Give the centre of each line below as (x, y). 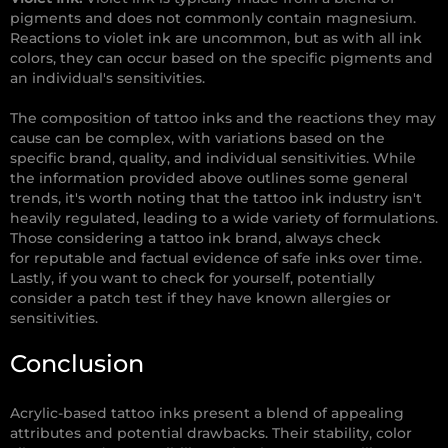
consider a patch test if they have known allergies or (200, 298)
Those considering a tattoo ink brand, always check (195, 238)
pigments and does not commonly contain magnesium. (213, 18)
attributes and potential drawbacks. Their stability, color (211, 433)
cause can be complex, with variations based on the (197, 138)
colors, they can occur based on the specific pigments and (221, 58)
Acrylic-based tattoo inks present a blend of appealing (207, 413)
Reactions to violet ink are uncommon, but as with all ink (216, 38)
